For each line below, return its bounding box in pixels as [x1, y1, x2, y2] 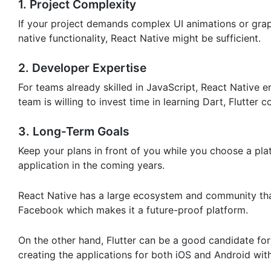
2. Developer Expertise [18, 60, 146, 76]
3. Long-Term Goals [18, 124, 129, 139]
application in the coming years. [18, 159, 168, 172]
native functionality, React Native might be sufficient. [18, 32, 261, 45]
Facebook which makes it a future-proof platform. [18, 204, 251, 217]
